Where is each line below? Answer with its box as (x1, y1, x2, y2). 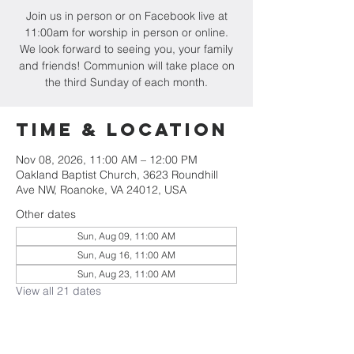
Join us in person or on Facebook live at (25, 9, 228, 23)
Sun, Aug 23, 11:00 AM (77, 268, 175, 280)
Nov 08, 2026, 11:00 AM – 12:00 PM (16, 153, 198, 167)
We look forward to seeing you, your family (20, 42, 233, 56)
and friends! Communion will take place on (18, 58, 235, 73)
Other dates (16, 207, 76, 221)
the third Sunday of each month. (45, 75, 208, 89)
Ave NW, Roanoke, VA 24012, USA (16, 183, 186, 197)
